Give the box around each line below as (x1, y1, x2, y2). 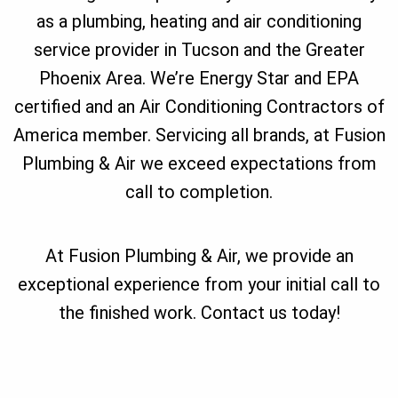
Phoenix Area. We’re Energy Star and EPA (39, 68, 359, 90)
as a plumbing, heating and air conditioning (36, 11, 362, 33)
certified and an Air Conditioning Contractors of (13, 96, 385, 118)
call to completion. (125, 181, 273, 203)
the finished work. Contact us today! (58, 302, 340, 324)
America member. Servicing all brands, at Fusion (12, 124, 386, 147)
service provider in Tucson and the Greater (33, 39, 365, 61)
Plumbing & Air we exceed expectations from (21, 153, 377, 175)
